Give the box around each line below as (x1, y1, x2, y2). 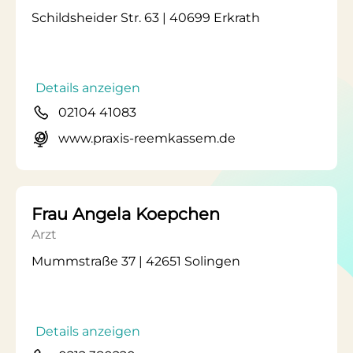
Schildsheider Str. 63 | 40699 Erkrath (32, 10, 260, 25)
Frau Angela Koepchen (32, 204, 220, 224)
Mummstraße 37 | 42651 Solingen (32, 254, 240, 269)
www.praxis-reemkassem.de (58, 131, 236, 146)
